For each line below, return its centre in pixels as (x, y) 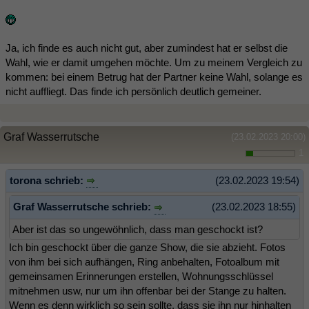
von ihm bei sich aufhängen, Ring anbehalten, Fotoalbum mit (144, 261)
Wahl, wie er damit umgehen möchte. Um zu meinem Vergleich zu (154, 62)
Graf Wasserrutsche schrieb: (83, 207)
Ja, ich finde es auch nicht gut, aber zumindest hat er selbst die (147, 48)
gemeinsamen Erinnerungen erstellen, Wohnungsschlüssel (141, 276)
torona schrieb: (48, 180)
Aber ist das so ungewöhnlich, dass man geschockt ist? (138, 229)
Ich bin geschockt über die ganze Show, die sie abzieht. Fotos (147, 247)
